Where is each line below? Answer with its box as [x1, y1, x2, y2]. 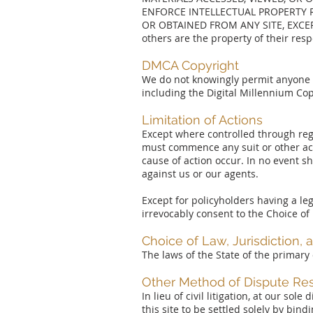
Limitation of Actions [142, 112, 263, 127]
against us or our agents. [142, 167, 259, 180]
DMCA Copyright [142, 58, 239, 73]
